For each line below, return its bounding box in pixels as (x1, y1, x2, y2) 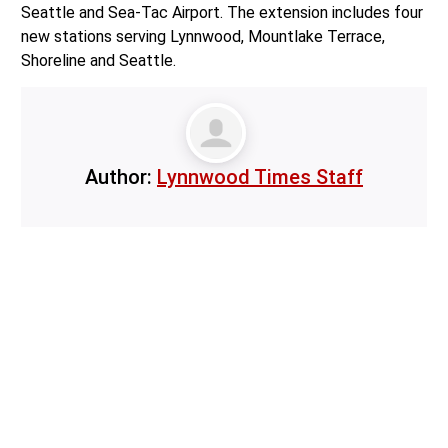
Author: (85, 165, 157, 190)
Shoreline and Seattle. (20, 50, 184, 70)
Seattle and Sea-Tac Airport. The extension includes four (20, 2, 423, 22)
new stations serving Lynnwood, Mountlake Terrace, (20, 26, 385, 46)
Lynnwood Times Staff (157, 165, 363, 190)
